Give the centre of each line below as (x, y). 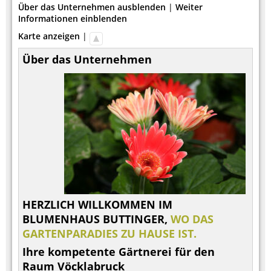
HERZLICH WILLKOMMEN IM (97, 204)
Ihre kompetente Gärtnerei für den (119, 251)
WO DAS (192, 219)
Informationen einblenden (73, 18)
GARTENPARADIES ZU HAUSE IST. (109, 233)
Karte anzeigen (49, 36)
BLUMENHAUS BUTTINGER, (96, 219)
